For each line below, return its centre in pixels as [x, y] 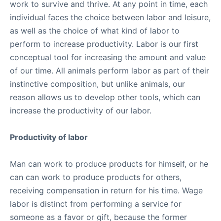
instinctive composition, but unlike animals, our [97, 84]
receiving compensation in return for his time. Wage [106, 190]
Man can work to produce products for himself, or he [109, 164]
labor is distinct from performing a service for [96, 204]
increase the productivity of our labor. [81, 110]
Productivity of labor [49, 137]
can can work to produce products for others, [96, 177]
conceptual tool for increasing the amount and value [108, 57]
